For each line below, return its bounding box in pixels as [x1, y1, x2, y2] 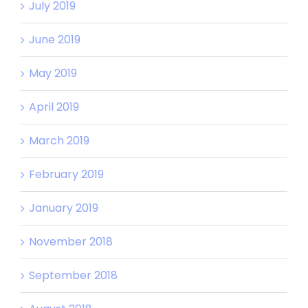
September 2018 [29, 267, 118, 283]
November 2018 [29, 233, 113, 250]
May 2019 [29, 65, 77, 81]
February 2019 [29, 166, 104, 182]
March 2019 [29, 132, 89, 148]
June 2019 [29, 31, 80, 47]
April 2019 [29, 98, 79, 115]
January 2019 [29, 199, 98, 216]
